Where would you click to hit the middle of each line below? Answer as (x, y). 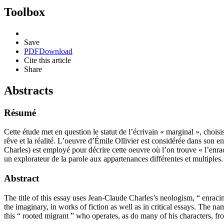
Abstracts (28, 90)
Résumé (20, 112)
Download (56, 51)
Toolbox (24, 12)
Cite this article (47, 60)
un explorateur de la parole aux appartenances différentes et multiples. (113, 159)
